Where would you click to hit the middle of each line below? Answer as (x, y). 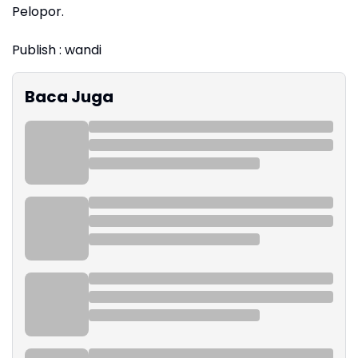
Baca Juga (69, 96)
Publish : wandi (57, 50)
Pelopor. (38, 11)
